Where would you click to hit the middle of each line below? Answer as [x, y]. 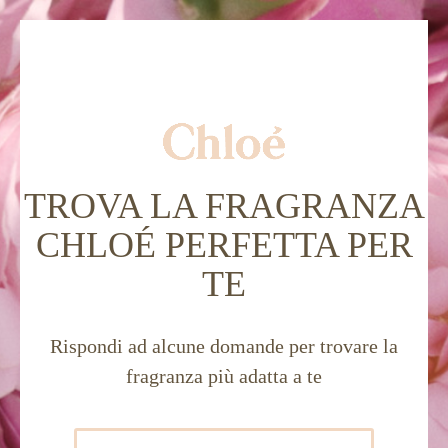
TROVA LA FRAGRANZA [224, 206]
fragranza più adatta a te [224, 376]
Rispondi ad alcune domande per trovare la [224, 346]
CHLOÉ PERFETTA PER [224, 245]
